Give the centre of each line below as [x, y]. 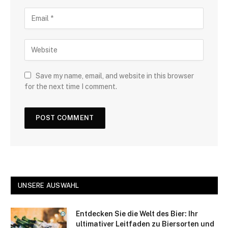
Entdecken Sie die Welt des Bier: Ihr [137, 214]
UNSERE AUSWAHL [49, 186]
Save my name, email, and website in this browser [115, 76]
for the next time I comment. [71, 87]
